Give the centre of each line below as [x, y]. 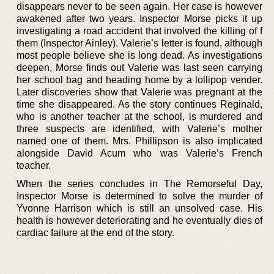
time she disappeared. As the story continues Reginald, [139, 104]
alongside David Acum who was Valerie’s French [139, 153]
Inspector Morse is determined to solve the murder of [139, 196]
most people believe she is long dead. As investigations [139, 55]
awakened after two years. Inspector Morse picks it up [139, 18]
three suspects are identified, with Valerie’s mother [139, 128]
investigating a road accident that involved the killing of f [139, 31]
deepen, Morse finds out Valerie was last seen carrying [139, 67]
